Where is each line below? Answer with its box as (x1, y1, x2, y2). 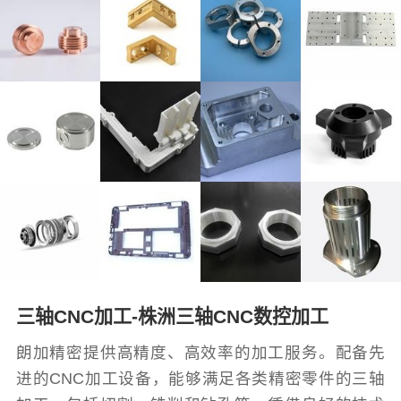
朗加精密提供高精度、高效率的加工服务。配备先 (15, 344, 386, 363)
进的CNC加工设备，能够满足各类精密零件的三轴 (15, 370, 386, 388)
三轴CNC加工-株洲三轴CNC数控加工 (15, 305, 328, 327)
